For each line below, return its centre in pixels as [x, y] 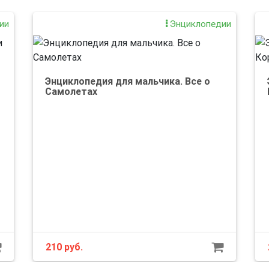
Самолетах [71, 91]
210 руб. [64, 247]
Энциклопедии [199, 24]
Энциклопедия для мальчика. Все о [128, 81]
